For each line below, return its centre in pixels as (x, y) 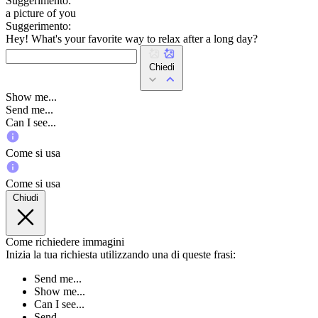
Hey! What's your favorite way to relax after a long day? (132, 38)
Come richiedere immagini (65, 241)
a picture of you (41, 13)
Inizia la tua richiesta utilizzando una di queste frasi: (121, 254)
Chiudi (26, 197)
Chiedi (161, 67)
